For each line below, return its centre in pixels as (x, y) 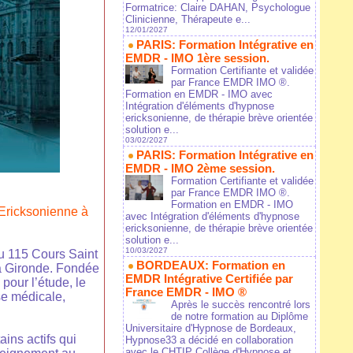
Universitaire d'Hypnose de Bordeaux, (211, 329)
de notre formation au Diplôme (240, 317)
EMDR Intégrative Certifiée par (209, 279)
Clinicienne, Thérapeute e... (188, 20)
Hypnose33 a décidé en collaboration (209, 340)
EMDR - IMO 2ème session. (200, 169)
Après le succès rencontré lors (241, 305)
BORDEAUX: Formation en (211, 266)
